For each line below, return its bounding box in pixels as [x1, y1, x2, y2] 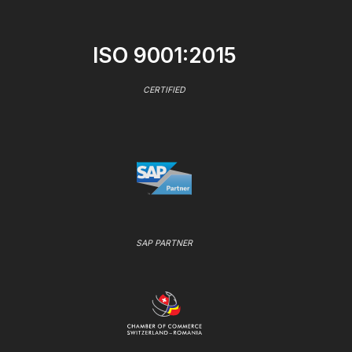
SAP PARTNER [136, 238, 192, 249]
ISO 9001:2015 [92, 42, 236, 68]
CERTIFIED [143, 85, 185, 96]
